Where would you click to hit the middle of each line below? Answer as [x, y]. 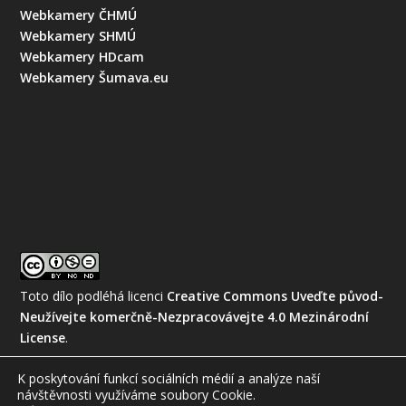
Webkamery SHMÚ [78, 35]
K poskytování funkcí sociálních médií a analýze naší [169, 378]
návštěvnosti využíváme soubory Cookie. [136, 395]
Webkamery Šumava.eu [95, 77]
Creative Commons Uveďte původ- [275, 296]
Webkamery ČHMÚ [79, 14]
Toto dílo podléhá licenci [94, 296]
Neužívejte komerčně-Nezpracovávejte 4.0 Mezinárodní [195, 317]
